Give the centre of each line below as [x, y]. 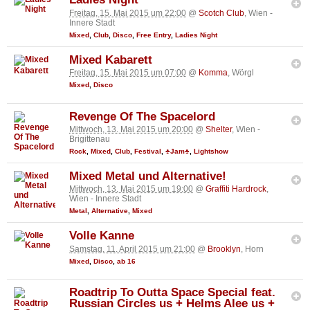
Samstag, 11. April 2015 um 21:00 [132, 249]
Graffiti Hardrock [236, 189]
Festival [148, 151]
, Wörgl [241, 72]
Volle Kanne [102, 236]
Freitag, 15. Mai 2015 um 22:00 [128, 13]
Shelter [219, 129]
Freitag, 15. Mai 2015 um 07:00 [128, 72]
